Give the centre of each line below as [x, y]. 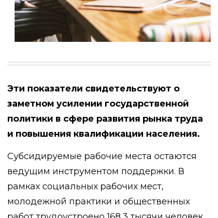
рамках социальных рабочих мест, [85, 186]
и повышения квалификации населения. [104, 134]
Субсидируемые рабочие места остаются [102, 156]
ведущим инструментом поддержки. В [96, 171]
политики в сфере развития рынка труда [105, 119]
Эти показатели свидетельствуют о [93, 89]
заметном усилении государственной [98, 104]
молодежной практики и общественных [99, 201]
